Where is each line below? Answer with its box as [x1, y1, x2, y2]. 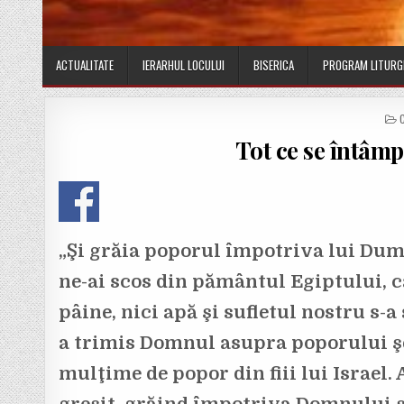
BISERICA [253, 56, 294, 75]
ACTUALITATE [56, 56, 114, 75]
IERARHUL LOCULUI [142, 56, 225, 75]
